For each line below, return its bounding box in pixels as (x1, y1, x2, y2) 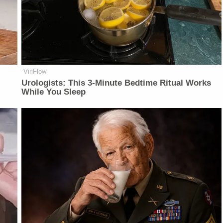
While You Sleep (21, 87, 86, 97)
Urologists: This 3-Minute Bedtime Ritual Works (21, 78, 212, 88)
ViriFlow (23, 67, 47, 75)
